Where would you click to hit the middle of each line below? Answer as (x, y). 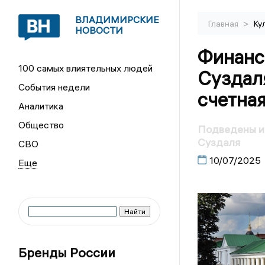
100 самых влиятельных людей (86, 68)
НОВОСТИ (99, 30)
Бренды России (67, 253)
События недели (54, 87)
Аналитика (41, 106)
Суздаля (219, 143)
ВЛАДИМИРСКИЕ (117, 20)
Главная (224, 24)
